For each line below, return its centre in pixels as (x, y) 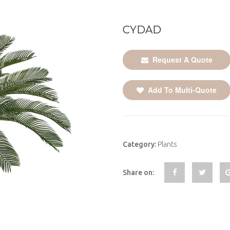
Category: (140, 144)
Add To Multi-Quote (180, 90)
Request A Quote (180, 60)
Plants (167, 144)
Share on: (138, 172)
